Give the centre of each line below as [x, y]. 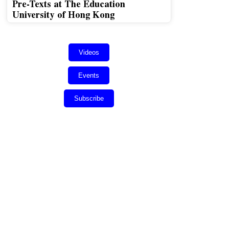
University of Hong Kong [63, 15]
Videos [89, 53]
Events [89, 76]
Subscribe [89, 99]
